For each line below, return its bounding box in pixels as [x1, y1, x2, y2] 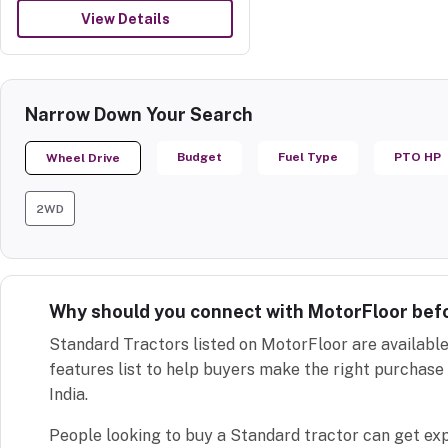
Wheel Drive [46, 150, 120, 165]
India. [49, 384, 88, 404]
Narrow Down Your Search [25, 103, 253, 125]
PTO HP [394, 149, 441, 164]
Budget [177, 149, 222, 164]
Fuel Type [278, 149, 338, 164]
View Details [80, 10, 170, 27]
